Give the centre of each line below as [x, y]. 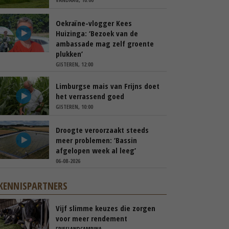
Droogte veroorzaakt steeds [102, 130]
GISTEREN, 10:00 [74, 107]
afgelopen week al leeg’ [96, 150]
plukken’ [69, 54]
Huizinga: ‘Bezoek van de [97, 33]
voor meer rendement [91, 218]
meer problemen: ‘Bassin [96, 140]
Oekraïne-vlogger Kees [94, 23]
